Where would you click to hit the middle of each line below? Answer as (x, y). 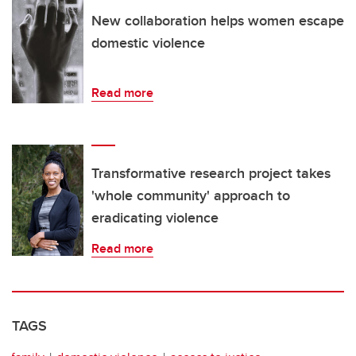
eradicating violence (155, 218)
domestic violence (148, 43)
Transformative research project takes (211, 174)
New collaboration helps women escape (218, 21)
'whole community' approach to (191, 196)
